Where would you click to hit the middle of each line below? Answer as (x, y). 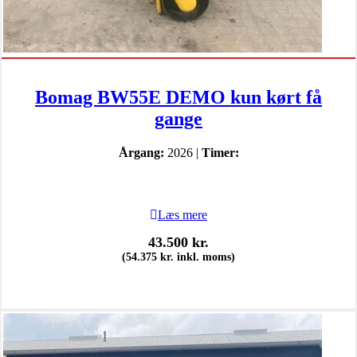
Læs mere (182, 214)
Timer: (220, 152)
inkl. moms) (204, 257)
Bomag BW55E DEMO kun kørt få (178, 97)
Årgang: (141, 152)
